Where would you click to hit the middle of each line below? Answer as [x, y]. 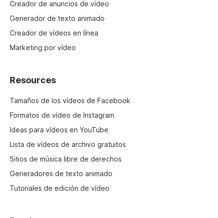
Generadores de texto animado [61, 174]
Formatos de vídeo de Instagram [62, 115]
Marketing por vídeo [43, 48]
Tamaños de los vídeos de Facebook [70, 101]
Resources [33, 80]
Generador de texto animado [57, 18]
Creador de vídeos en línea [54, 33]
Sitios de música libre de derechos [66, 159]
